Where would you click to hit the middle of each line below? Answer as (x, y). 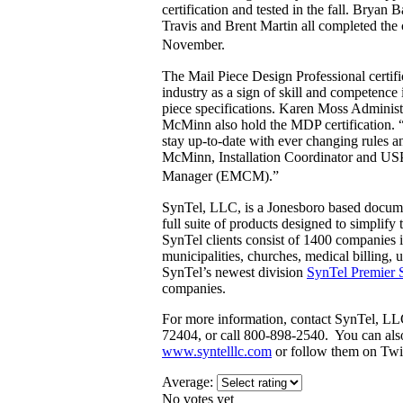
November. (198, 44)
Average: (189, 381)
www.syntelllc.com (217, 351)
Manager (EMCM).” (225, 175)
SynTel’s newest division (234, 272)
